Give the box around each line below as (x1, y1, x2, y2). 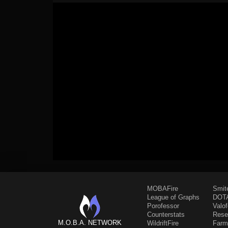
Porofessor (147, 202, 179, 210)
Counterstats (147, 211, 185, 218)
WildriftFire (147, 219, 179, 227)
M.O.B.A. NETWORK (58, 218, 122, 226)
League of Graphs (147, 193, 199, 201)
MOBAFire (147, 185, 178, 192)
